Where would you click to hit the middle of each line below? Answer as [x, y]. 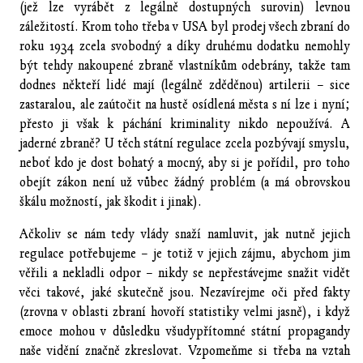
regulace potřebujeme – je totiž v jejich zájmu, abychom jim [185, 253]
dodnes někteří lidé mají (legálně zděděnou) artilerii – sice [185, 85]
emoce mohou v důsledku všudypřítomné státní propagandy [185, 331]
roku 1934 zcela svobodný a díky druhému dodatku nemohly [185, 46]
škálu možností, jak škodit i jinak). [111, 201]
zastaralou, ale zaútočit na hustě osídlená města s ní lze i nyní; [185, 104]
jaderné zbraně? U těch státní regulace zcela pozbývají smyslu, [185, 143]
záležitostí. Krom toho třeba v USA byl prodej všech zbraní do [185, 26]
